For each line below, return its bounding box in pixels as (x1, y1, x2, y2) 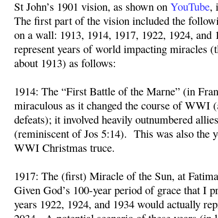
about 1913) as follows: (14, 55, 116, 71)
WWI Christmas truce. (14, 140, 115, 155)
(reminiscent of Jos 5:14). (14, 126, 127, 141)
